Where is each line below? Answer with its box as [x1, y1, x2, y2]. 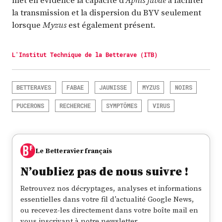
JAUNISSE [99, 83, 127, 92]
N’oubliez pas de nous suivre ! [20, 164, 188, 180]
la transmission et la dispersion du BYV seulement [12, 6, 201, 19]
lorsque [12, 19, 43, 31]
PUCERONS [16, 102, 45, 110]
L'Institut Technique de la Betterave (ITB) [12, 50, 158, 58]
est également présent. [68, 19, 156, 31]
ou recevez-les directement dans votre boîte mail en [20, 205, 198, 216]
